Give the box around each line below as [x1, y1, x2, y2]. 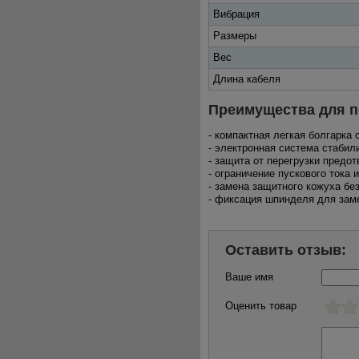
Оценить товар [225, 300, 296, 312]
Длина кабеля [213, 73, 280, 85]
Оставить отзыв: [225, 242, 346, 258]
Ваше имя [225, 271, 273, 283]
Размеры [213, 30, 256, 42]
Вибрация [213, 8, 260, 20]
